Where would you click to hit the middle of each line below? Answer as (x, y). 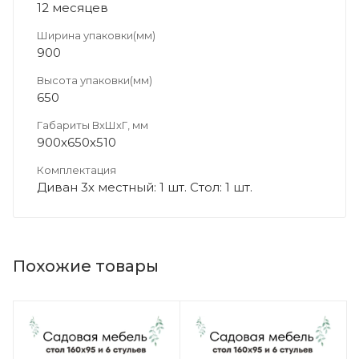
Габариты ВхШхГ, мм (93, 125)
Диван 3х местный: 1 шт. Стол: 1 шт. (145, 188)
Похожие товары (86, 266)
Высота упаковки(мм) (95, 81)
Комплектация (77, 170)
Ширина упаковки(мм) (96, 36)
